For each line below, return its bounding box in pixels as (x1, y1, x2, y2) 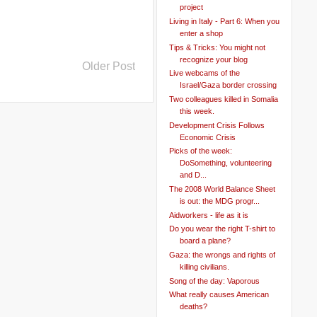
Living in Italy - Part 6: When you (168, 17, 279, 26)
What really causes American (168, 290, 269, 299)
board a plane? (179, 236, 231, 246)
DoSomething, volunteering (179, 158, 272, 168)
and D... (179, 171, 207, 180)
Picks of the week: (168, 146, 232, 156)
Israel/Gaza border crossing (179, 81, 277, 90)
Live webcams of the (168, 69, 240, 78)
